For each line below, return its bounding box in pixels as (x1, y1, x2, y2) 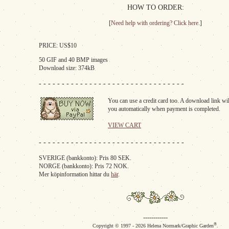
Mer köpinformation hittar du (39, 171, 111, 178)
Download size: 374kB (39, 64, 95, 72)
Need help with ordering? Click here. (111, 19, 200, 27)
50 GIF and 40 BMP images (39, 56, 108, 63)
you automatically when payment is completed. (108, 105, 220, 112)
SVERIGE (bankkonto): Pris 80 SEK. (39, 154, 131, 162)
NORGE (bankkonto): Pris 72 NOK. (39, 163, 129, 170)
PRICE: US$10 (39, 42, 77, 49)
